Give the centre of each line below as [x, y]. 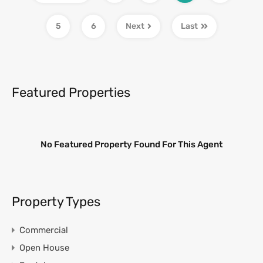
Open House [44, 247]
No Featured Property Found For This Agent [131, 144]
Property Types [56, 201]
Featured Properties [71, 92]
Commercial [44, 230]
